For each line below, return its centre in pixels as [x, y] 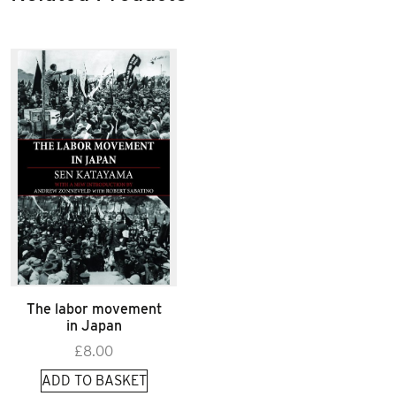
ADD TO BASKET [94, 380]
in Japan [94, 325]
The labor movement [94, 308]
